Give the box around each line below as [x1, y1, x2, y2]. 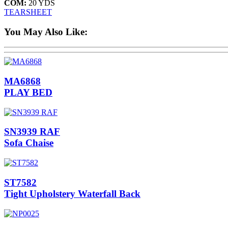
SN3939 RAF [4, 126, 60, 137]
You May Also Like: [4, 26, 88, 37]
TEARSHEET [4, 7, 52, 16]
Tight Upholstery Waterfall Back [4, 188, 140, 199]
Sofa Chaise [4, 137, 53, 149]
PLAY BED [4, 87, 52, 98]
